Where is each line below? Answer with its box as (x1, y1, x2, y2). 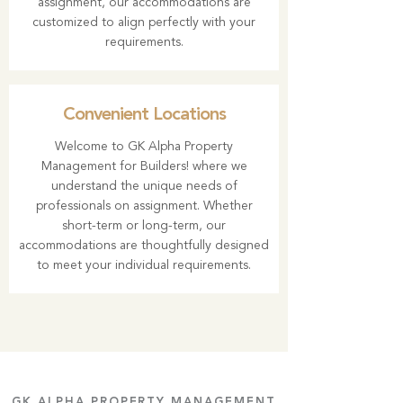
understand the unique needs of (50, 180, 237, 193)
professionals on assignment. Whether (35, 200, 253, 212)
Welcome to (55, 140, 128, 153)
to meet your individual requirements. (37, 259, 251, 272)
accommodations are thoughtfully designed (19, 239, 269, 252)
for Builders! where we (115, 160, 247, 173)
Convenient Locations (62, 106, 226, 124)
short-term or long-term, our (62, 219, 226, 232)
